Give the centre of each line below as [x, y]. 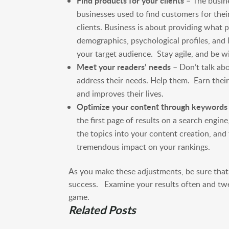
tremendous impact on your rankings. [144, 146]
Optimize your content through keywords [152, 106]
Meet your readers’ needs [124, 66]
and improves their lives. [120, 93]
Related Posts [102, 210]
